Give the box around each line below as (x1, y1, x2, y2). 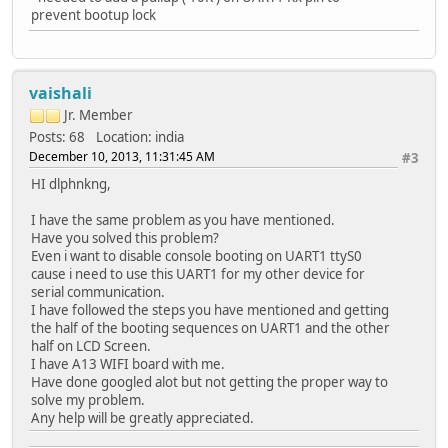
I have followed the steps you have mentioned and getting (31, 300, 389, 319)
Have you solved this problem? (31, 228, 219, 247)
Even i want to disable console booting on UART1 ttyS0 (31, 246, 362, 265)
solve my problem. (31, 390, 145, 409)
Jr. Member (64, 105, 133, 124)
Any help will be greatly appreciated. (31, 408, 254, 427)
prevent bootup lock (31, 5, 156, 24)
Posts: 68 (29, 127, 85, 146)
